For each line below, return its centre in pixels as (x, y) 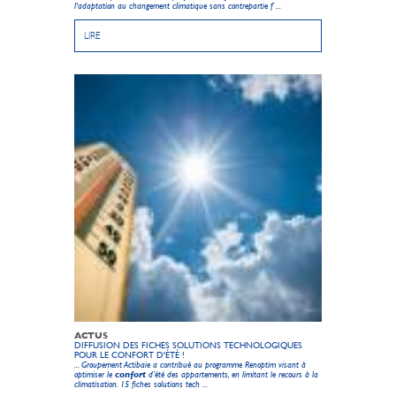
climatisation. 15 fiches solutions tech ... (141, 385)
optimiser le (93, 375)
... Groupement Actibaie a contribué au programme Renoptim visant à (190, 365)
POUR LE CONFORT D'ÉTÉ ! (129, 355)
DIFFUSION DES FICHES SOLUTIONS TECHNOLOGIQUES (188, 346)
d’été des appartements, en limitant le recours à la (233, 375)
